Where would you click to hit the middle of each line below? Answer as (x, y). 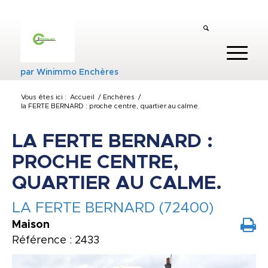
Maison (31, 225)
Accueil (82, 97)
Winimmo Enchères (77, 72)
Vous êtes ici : (43, 97)
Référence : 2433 (56, 240)
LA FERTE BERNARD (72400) (113, 208)
